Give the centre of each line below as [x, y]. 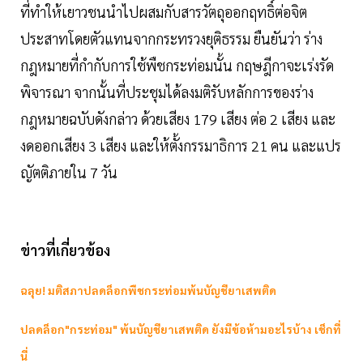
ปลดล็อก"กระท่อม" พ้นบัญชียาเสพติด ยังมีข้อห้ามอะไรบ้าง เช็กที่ [181, 329]
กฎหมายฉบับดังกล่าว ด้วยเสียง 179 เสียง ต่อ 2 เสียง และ [178, 119]
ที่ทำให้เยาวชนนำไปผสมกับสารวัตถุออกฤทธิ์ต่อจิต [164, 12]
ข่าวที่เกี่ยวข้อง [65, 250]
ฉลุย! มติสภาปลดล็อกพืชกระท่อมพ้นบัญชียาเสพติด [148, 290]
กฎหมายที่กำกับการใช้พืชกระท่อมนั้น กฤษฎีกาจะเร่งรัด [177, 66]
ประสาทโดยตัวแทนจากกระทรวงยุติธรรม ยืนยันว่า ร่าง [171, 39]
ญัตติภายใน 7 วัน [70, 173]
